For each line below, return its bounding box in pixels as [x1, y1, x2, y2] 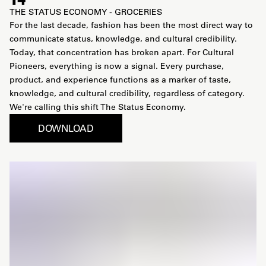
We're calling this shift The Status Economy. [9, 102, 186, 113]
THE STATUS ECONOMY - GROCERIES [9, 7, 162, 18]
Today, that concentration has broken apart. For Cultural [9, 47, 234, 58]
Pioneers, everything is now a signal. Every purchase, [9, 61, 224, 72]
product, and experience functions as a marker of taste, [9, 74, 231, 85]
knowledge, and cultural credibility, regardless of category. [9, 88, 245, 99]
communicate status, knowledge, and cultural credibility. [9, 33, 237, 45]
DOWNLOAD [38, 122, 94, 135]
